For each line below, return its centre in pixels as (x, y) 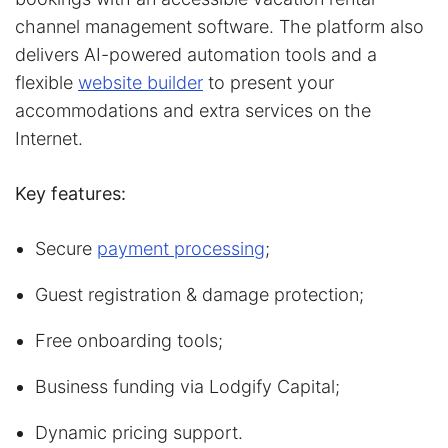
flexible (46, 82)
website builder (140, 82)
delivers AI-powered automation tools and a (196, 54)
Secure (66, 248)
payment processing (181, 248)
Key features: (70, 193)
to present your (268, 82)
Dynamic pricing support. (139, 432)
